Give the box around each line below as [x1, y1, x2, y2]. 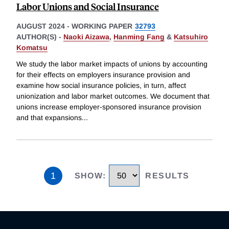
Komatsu [16, 43, 48, 52]
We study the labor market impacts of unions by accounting [16, 60, 208, 68]
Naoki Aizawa [63, 33, 109, 41]
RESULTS [145, 171, 190, 180]
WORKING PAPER [72, 22, 132, 31]
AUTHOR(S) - [16, 33, 63, 41]
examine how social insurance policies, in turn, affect [16, 81, 186, 90]
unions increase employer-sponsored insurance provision [16, 103, 201, 111]
